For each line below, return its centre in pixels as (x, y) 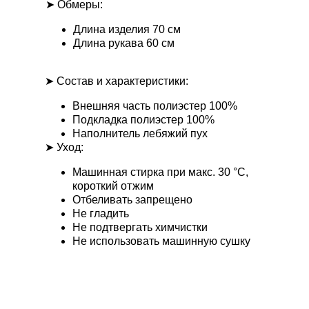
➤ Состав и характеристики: (117, 81)
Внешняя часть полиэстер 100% (155, 106)
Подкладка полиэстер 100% (143, 120)
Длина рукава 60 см (124, 43)
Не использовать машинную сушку (161, 241)
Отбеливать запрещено (132, 200)
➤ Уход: (64, 147)
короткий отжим (113, 186)
